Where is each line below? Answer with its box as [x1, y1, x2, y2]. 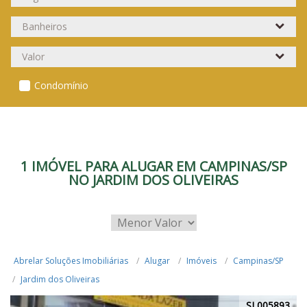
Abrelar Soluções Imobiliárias [14, 255, 128, 267]
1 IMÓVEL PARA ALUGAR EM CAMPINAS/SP [20, 157, 287, 175]
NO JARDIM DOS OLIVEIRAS [69, 171, 238, 189]
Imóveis [186, 255, 217, 267]
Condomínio [34, 79, 88, 92]
